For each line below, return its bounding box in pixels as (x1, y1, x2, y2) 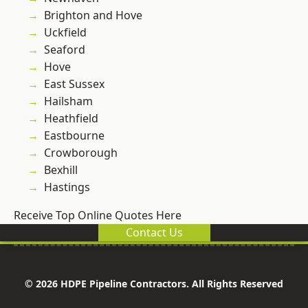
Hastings (44, 179, 90, 195)
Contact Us (125, 225, 183, 241)
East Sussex (44, 76, 104, 92)
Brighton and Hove (44, 8, 142, 23)
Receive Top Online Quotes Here (14, 208, 181, 223)
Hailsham (44, 93, 93, 109)
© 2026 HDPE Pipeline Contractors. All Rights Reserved (25, 277, 283, 291)
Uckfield (44, 25, 87, 41)
